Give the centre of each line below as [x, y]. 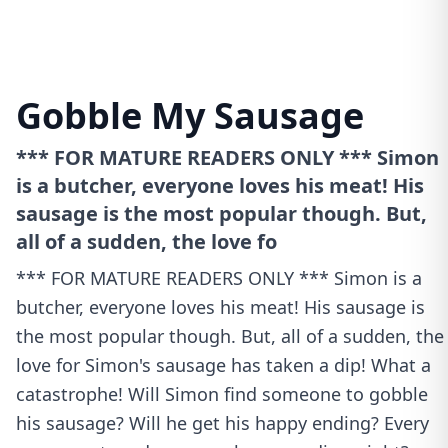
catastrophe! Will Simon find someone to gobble [222, 394]
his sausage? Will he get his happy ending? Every [222, 423]
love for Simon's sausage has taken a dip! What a [223, 365]
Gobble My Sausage [190, 115]
